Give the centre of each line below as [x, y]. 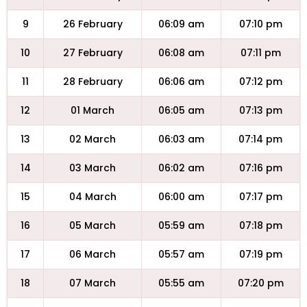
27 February [93, 53]
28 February [93, 82]
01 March [93, 110]
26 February [93, 24]
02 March [93, 139]
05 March [93, 225]
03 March [93, 168]
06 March [93, 254]
